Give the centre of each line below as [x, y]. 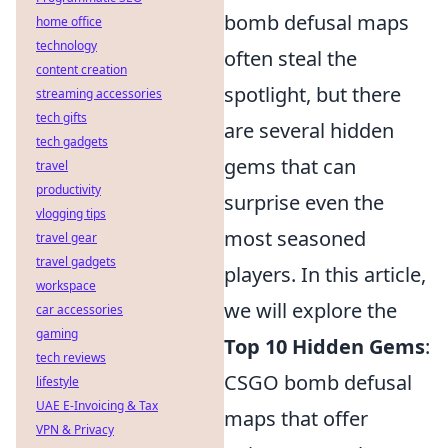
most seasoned [295, 239]
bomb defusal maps [316, 23]
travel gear [66, 237]
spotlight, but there [312, 95]
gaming [57, 333]
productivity [68, 189]
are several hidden [309, 131]
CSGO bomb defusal [318, 383]
